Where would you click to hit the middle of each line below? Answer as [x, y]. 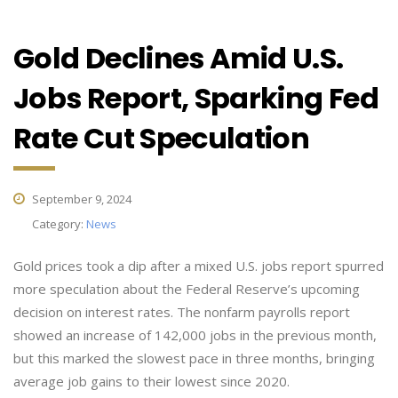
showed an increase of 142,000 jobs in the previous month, [195, 335]
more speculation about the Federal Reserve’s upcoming [187, 289]
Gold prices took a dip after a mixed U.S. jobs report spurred [199, 266]
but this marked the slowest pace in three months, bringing [194, 358]
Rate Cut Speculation [162, 138]
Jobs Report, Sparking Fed [196, 98]
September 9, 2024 [80, 199]
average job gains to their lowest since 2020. [151, 381]
